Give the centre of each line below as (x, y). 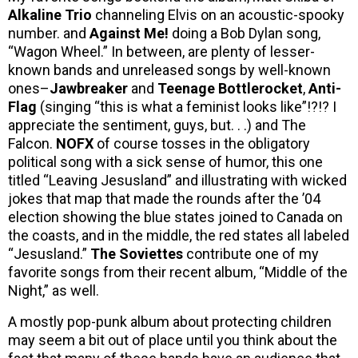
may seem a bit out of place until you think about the (173, 340)
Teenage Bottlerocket (230, 89)
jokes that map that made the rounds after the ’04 (164, 199)
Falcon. (32, 144)
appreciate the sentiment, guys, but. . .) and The (157, 125)
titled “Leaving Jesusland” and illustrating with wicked (177, 181)
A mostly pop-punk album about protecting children (170, 322)
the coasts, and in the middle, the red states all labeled (179, 236)
